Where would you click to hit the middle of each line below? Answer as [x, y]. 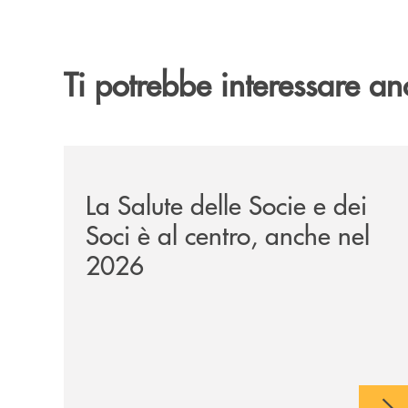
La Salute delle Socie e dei [226, 204]
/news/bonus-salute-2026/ [158, 157]
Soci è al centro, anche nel [228, 234]
